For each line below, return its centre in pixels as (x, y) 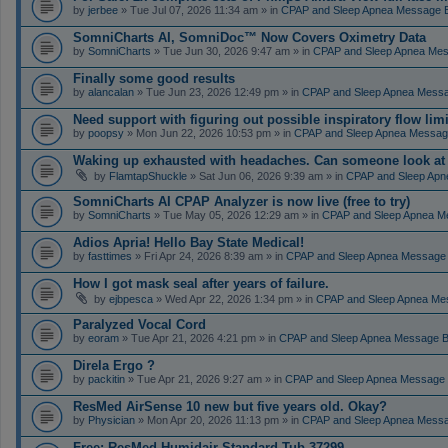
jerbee (103, 9)
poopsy (106, 132)
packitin (106, 378)
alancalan (111, 91)
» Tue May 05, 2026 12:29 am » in (236, 214)
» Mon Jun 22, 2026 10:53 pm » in (209, 132)
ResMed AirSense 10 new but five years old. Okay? (230, 406)
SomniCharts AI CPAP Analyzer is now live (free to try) (241, 201)
